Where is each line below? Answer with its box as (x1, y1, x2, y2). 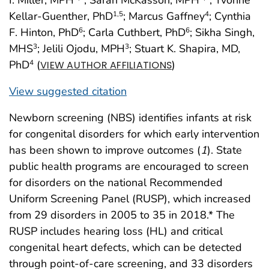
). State (207, 142, 242, 157)
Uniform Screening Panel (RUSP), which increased (9, 191, 251, 206)
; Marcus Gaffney (123, 8, 205, 23)
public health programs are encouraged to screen (9, 159, 249, 174)
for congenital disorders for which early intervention (9, 126, 259, 141)
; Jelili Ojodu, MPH (37, 41, 125, 56)
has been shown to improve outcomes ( (9, 142, 201, 157)
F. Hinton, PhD (9, 25, 79, 40)
